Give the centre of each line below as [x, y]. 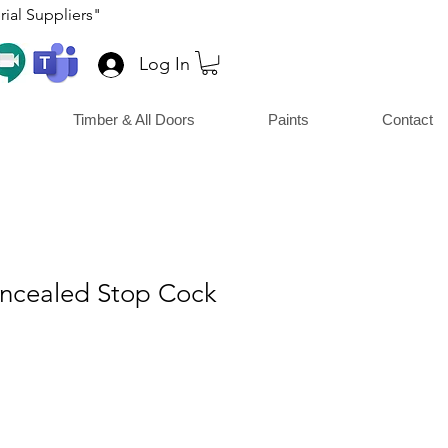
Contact [407, 120]
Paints [288, 120]
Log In [164, 64]
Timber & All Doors [134, 120]
